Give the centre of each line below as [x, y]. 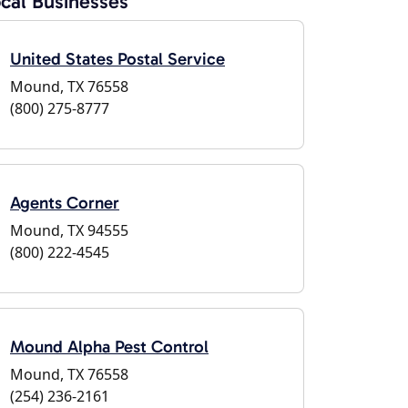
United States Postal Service [117, 59]
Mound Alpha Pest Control [109, 347]
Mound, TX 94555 [69, 230]
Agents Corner [65, 203]
